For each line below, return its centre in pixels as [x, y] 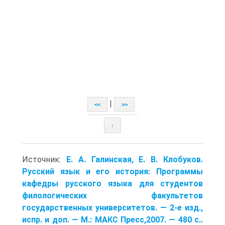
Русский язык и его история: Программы [113, 171]
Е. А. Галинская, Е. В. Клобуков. [135, 159]
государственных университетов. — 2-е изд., [113, 207]
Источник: [44, 159]
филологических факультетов [113, 195]
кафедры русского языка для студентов [113, 183]
